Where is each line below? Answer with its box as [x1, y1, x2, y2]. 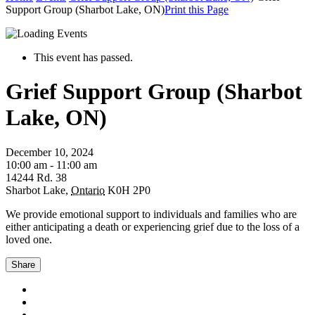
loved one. [6, 233, 52, 245]
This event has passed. [34, 51, 133, 63]
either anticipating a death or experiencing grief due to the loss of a [6, 220, 300, 233]
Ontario [71, 184, 105, 196]
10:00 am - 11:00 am [6, 158, 97, 171]
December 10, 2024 [6, 146, 94, 158]
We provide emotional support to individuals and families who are [6, 207, 297, 220]
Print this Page [165, 4, 229, 15]
